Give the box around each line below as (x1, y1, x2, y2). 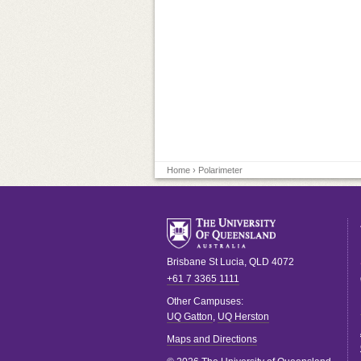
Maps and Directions (167, 334, 257, 345)
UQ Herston (218, 311, 269, 322)
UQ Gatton (167, 311, 213, 322)
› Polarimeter (190, 165, 243, 175)
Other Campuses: (167, 296, 243, 307)
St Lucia (209, 256, 244, 268)
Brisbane (167, 256, 206, 268)
